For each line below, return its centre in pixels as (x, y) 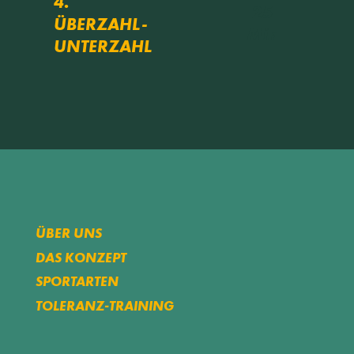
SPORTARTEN (77, 282)
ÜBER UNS (68, 233)
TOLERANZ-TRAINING (104, 305)
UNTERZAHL (103, 47)
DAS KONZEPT (81, 257)
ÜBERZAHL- (101, 24)
